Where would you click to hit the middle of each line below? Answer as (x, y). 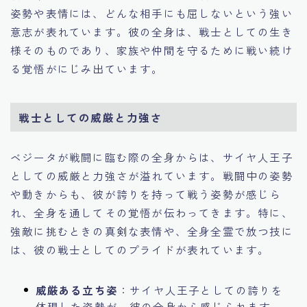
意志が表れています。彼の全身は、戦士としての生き (152, 31)
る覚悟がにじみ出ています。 (87, 68)
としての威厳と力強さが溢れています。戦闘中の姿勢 (152, 175)
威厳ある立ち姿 (76, 290)
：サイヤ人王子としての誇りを (200, 290)
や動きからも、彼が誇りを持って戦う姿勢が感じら (146, 194)
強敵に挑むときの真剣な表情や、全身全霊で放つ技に (152, 231)
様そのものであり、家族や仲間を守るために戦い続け (152, 50)
